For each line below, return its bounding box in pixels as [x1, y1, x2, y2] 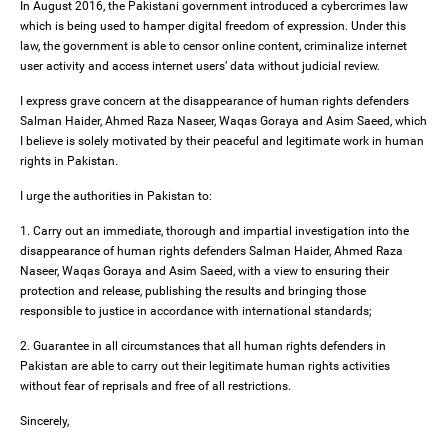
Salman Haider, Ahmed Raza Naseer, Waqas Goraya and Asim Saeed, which [20, 114, 427, 129]
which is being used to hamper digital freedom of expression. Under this [20, 19, 406, 34]
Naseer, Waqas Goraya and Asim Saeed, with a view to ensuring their [20, 264, 389, 279]
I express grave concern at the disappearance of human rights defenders [20, 94, 412, 109]
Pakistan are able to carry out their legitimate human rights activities [20, 359, 390, 374]
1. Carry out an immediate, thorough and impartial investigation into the [20, 224, 409, 239]
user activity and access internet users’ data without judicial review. [20, 59, 380, 74]
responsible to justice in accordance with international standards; [20, 304, 372, 319]
